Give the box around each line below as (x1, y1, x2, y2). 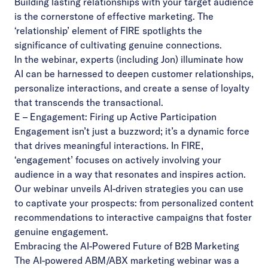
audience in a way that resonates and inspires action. (14, 168, 246, 180)
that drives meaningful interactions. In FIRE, (14, 139, 203, 151)
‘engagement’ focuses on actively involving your (14, 154, 221, 166)
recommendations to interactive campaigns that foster (14, 211, 252, 223)
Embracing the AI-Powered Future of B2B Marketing (14, 240, 239, 252)
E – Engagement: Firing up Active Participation (14, 111, 217, 123)
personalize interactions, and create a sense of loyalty (14, 82, 249, 94)
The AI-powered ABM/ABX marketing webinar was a (14, 254, 239, 266)
